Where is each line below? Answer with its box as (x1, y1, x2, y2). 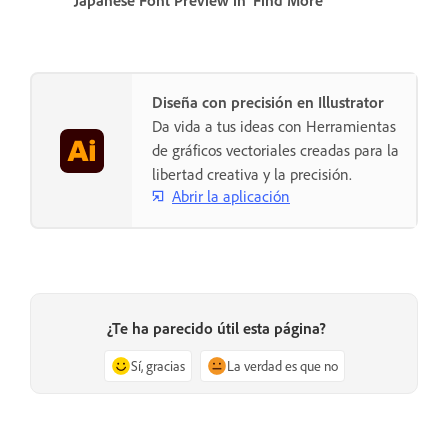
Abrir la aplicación (172, 185, 290, 206)
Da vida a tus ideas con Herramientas (152, 116, 396, 137)
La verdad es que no (226, 356, 338, 374)
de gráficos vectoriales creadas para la (152, 140, 399, 161)
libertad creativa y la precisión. (152, 164, 352, 185)
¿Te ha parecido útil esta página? (106, 317, 326, 338)
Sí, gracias (130, 356, 185, 374)
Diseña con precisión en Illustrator (152, 92, 384, 113)
